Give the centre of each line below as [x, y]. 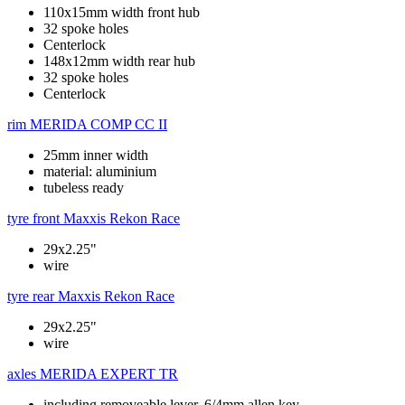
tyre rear [31, 296]
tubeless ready [84, 187]
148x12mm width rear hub [119, 61]
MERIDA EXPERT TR [109, 373]
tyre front [33, 218]
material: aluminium [100, 171]
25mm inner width [96, 155]
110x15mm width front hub [122, 12]
